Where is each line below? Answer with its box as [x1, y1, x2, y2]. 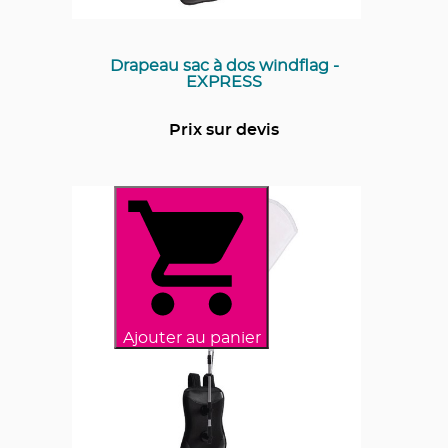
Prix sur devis [169, 121, 279, 138]
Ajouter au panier [122, 329, 261, 346]
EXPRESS [186, 73, 262, 90]
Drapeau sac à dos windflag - [109, 57, 339, 74]
